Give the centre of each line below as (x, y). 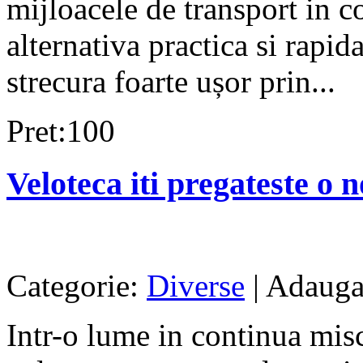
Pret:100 (61, 131)
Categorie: (77, 285)
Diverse (196, 285)
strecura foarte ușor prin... (171, 82)
